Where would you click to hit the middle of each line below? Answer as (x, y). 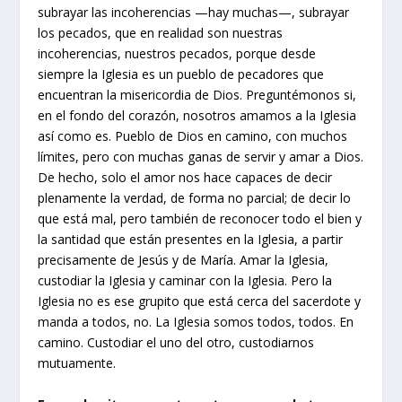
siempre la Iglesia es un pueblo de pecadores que (181, 74)
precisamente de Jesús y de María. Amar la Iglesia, (184, 260)
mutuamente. (77, 363)
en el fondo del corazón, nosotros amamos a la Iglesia (197, 116)
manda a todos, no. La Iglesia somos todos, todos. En (196, 322)
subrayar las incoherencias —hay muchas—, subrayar (194, 13)
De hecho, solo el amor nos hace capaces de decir (185, 178)
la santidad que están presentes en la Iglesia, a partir (191, 240)
